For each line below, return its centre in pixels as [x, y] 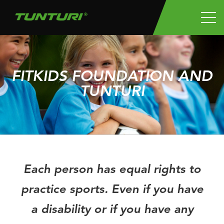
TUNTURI [112, 92]
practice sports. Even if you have [112, 190]
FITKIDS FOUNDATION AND [112, 77]
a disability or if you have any [112, 210]
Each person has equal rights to [112, 170]
